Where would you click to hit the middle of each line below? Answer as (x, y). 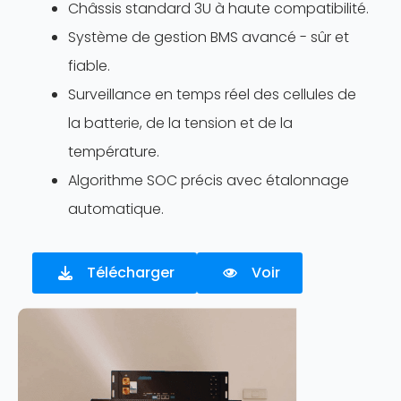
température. (114, 151)
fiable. (89, 65)
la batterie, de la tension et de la (180, 123)
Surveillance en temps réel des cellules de (212, 94)
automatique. (116, 209)
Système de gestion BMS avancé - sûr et (209, 37)
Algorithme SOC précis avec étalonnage (209, 180)
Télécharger (131, 272)
